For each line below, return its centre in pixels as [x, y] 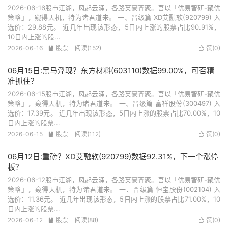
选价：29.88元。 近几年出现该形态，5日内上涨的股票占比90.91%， [114, 27]
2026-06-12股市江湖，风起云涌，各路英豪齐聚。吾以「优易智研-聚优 [114, 180]
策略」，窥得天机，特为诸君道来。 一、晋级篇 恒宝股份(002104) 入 [114, 189]
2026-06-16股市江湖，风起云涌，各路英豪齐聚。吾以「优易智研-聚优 [114, 8]
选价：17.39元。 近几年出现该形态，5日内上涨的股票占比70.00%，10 [114, 113]
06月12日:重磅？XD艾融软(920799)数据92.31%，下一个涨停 [113, 156]
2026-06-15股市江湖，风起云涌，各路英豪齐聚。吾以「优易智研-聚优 [114, 94]
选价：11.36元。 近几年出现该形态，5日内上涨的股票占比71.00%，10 [114, 199]
